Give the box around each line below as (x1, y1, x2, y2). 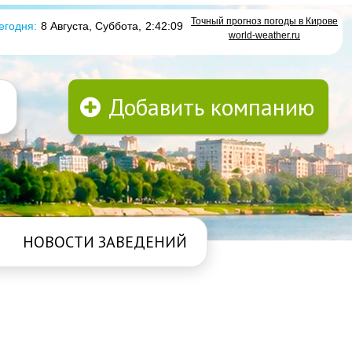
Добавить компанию (108, 91, 314, 122)
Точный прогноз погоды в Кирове (191, 16, 338, 27)
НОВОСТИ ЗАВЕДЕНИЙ (22, 232, 187, 252)
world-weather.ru (229, 30, 300, 41)
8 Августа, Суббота (41, 20, 138, 32)
